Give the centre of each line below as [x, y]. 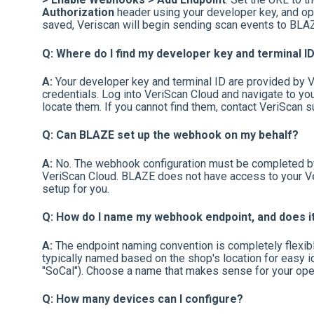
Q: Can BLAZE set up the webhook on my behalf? [170, 135]
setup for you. [75, 189]
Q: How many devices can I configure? [142, 299]
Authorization [78, 13]
